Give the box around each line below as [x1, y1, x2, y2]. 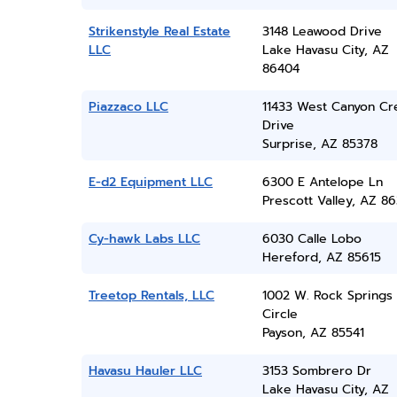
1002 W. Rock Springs [261, 286, 393, 305]
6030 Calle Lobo [261, 230, 362, 248]
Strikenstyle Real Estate [89, 22, 230, 41]
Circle [261, 305, 298, 323]
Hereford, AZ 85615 [261, 248, 381, 267]
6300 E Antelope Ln [261, 173, 383, 191]
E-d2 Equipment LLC [89, 173, 213, 191]
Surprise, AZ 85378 [261, 135, 378, 153]
